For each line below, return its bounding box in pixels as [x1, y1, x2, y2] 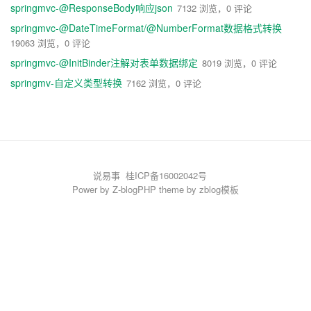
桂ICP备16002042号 [126, 168, 207, 182]
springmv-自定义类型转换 [10, 76, 122, 90]
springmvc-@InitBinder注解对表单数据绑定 [10, 56, 198, 69]
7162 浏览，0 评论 [126, 76, 201, 90]
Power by [72, 182, 112, 196]
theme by [156, 182, 199, 196]
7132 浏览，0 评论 [177, 1, 252, 15]
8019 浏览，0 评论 [202, 56, 277, 69]
